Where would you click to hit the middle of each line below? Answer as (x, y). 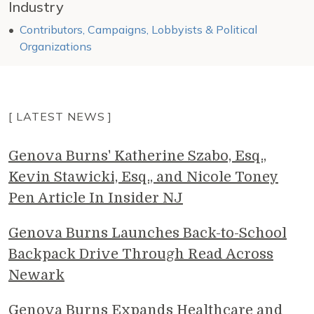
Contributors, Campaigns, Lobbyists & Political (138, 29)
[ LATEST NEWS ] (61, 116)
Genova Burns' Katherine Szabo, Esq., (137, 156)
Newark (36, 275)
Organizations (56, 46)
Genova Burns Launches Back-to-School (148, 233)
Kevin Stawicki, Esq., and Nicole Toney (143, 177)
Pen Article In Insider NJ (96, 198)
